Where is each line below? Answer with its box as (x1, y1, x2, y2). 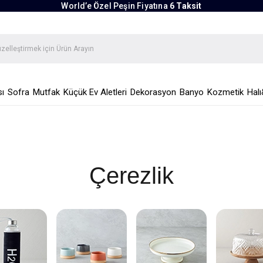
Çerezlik (89, 163, 174, 188)
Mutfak (32, 87, 60, 97)
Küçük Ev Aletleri (63, 87, 127, 97)
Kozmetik (207, 87, 244, 97)
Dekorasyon (130, 87, 176, 97)
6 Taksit (169, 1, 202, 11)
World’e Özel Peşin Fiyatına (61, 1, 170, 11)
